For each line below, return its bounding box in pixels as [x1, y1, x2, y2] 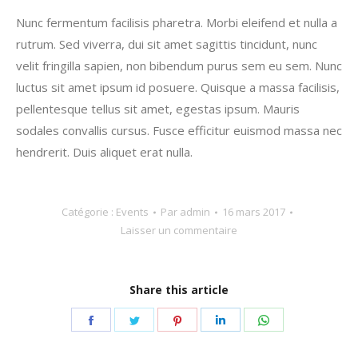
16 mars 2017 [221, 205, 285, 219]
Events [115, 205, 149, 219]
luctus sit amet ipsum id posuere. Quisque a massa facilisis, [16, 79, 340, 95]
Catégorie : [61, 205, 116, 219]
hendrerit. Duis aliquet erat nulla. [16, 144, 193, 160]
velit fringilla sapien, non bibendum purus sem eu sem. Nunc [16, 58, 342, 74]
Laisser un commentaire [121, 223, 237, 237]
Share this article [129, 282, 229, 297]
